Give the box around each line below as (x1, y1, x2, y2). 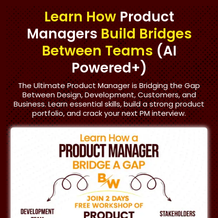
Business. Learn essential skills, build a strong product (14, 99, 204, 109)
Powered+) (71, 58, 147, 77)
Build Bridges (97, 24, 192, 43)
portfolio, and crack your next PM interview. (32, 108, 186, 118)
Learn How (44, 7, 120, 26)
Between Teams (41, 41, 156, 60)
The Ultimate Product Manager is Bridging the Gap (18, 80, 200, 91)
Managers (26, 24, 97, 43)
